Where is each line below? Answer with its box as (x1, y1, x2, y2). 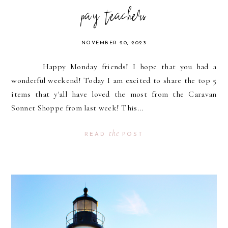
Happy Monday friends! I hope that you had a (11, 62, 217, 72)
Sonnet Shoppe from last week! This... (11, 103, 144, 113)
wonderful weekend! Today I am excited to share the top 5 (11, 75, 217, 86)
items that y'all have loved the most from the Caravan (11, 89, 217, 100)
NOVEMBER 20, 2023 (81, 40, 147, 46)
